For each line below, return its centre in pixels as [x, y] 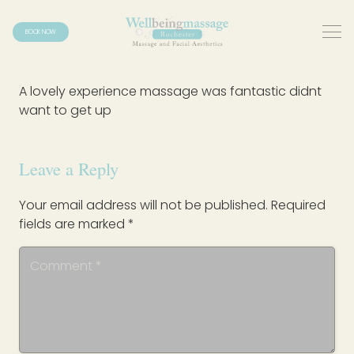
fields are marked [73, 224]
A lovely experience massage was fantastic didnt [170, 91]
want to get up [65, 110]
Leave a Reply [69, 168]
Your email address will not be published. [143, 205]
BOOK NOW [41, 32]
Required [298, 205]
